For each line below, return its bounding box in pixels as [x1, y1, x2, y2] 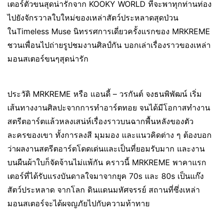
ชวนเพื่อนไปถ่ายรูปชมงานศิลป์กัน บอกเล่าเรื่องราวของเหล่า [7, 40, 211, 50]
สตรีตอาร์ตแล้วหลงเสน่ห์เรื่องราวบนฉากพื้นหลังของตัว [7, 116, 194, 126]
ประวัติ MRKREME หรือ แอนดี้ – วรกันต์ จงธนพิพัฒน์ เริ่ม [7, 89, 202, 99]
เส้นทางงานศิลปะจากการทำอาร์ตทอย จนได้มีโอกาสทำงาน [7, 103, 210, 112]
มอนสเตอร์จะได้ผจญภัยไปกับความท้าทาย [7, 198, 150, 208]
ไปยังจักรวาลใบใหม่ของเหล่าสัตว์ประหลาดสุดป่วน [7, 13, 178, 22]
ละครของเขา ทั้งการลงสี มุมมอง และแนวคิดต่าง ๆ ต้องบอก [7, 130, 212, 140]
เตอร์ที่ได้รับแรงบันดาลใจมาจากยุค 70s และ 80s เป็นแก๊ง [7, 171, 204, 181]
